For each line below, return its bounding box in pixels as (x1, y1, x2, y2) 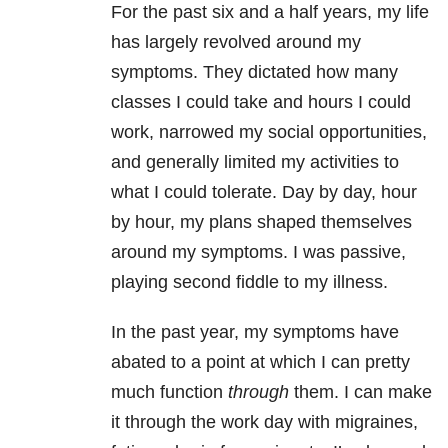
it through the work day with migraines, (111, 412, 418, 433)
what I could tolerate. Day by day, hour (111, 182, 417, 203)
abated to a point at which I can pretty (111, 352, 410, 373)
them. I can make (294, 382, 432, 403)
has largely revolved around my (111, 32, 361, 53)
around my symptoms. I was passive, (111, 242, 406, 263)
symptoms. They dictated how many (111, 62, 398, 83)
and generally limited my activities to (111, 152, 399, 173)
